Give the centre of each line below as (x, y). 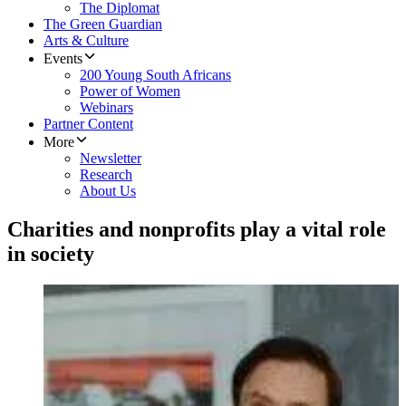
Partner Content (88, 124)
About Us (108, 191)
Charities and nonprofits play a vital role (197, 230)
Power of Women (130, 92)
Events (63, 59)
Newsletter (111, 159)
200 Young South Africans (155, 75)
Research (106, 175)
